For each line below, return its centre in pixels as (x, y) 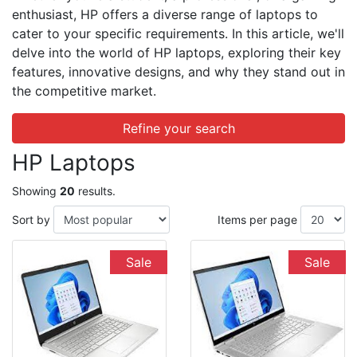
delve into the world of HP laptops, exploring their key (177, 52)
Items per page (257, 219)
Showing (36, 190)
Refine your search (178, 128)
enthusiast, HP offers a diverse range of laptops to (165, 14)
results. (95, 190)
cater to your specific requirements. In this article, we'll (178, 33)
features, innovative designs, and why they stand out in (178, 71)
